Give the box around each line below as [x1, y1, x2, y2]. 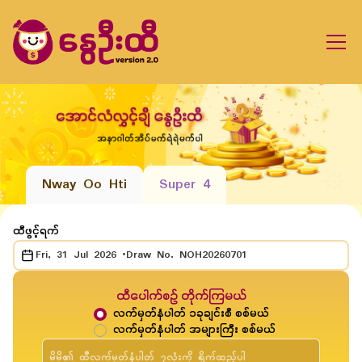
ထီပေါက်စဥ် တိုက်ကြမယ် [116, 288, 246, 305]
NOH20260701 [179, 246, 247, 264]
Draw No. [126, 246, 179, 264]
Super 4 [159, 174, 210, 196]
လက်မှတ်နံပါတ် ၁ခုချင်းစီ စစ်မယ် [112, 307, 269, 322]
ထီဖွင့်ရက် [13, 225, 59, 239]
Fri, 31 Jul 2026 [36, 246, 116, 264]
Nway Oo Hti [42, 174, 127, 196]
